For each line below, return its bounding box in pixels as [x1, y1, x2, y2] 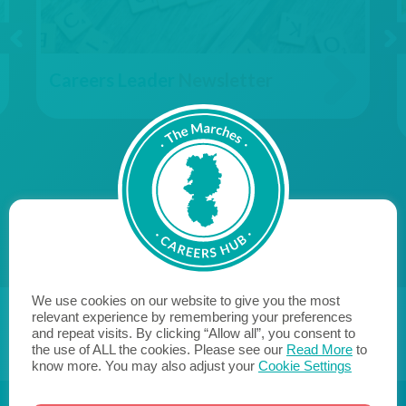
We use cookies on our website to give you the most [32, 293, 340, 308]
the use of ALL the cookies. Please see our [32, 342, 286, 357]
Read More [286, 342, 353, 357]
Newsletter [174, 69, 273, 92]
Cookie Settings [258, 358, 352, 373]
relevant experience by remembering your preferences [32, 309, 353, 324]
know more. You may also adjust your [32, 358, 258, 373]
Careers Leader [48, 69, 175, 92]
